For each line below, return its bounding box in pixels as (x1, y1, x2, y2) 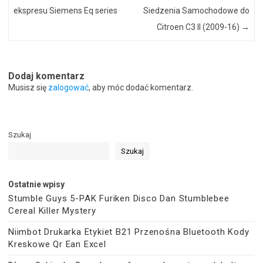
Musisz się (8, 82, 48, 92)
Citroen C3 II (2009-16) (156, 22, 241, 32)
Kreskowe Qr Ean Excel (8, 238, 106, 249)
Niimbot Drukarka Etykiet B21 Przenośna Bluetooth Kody (8, 226, 249, 237)
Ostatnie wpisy (8, 179, 65, 189)
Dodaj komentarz (8, 70, 85, 82)
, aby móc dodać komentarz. (89, 82, 193, 92)
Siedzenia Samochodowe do (143, 6, 249, 16)
